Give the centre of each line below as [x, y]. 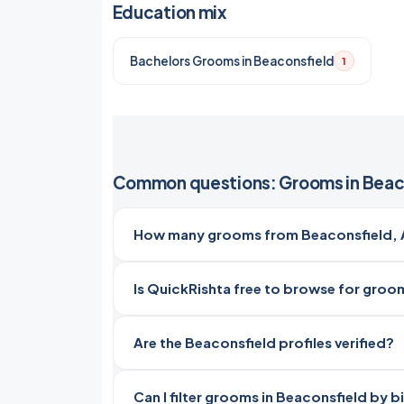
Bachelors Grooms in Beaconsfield [231, 60]
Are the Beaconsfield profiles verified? [263, 342]
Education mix [169, 12]
